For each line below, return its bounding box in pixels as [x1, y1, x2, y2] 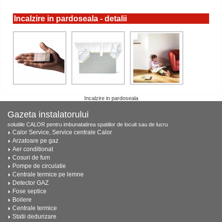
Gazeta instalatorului [7, 109, 89, 119]
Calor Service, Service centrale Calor [12, 128, 112, 136]
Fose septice [12, 187, 47, 195]
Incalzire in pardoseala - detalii [14, 14, 127, 23]
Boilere [12, 196, 32, 203]
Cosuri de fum [12, 154, 50, 161]
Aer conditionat [12, 145, 53, 153]
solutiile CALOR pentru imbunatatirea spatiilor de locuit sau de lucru [7, 121, 168, 127]
